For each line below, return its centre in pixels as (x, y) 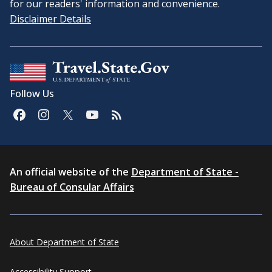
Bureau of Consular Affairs (72, 187)
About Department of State (64, 242)
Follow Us (32, 93)
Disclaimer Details (50, 19)
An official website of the (70, 172)
